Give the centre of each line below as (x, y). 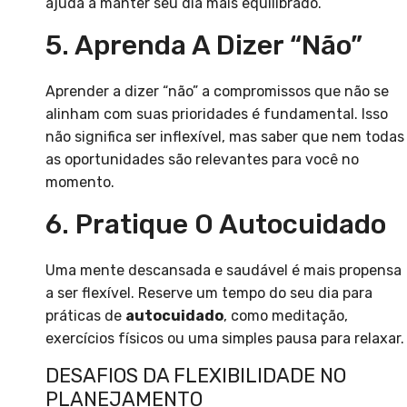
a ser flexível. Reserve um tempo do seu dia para (209, 293)
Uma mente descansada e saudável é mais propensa (223, 271)
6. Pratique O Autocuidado (216, 225)
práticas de (85, 316)
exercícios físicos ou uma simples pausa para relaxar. (225, 339)
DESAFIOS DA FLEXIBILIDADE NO (196, 376)
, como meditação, (286, 316)
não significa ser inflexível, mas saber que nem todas (225, 137)
